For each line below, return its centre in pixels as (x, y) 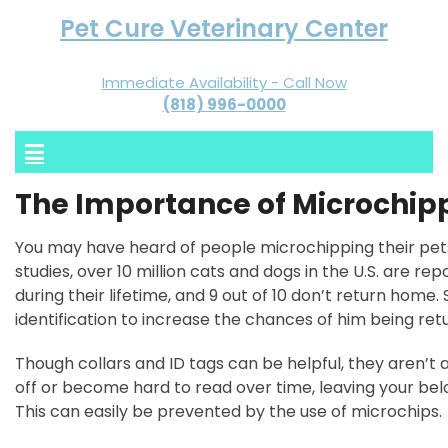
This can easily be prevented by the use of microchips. (228, 411)
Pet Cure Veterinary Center (224, 28)
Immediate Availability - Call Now (224, 82)
